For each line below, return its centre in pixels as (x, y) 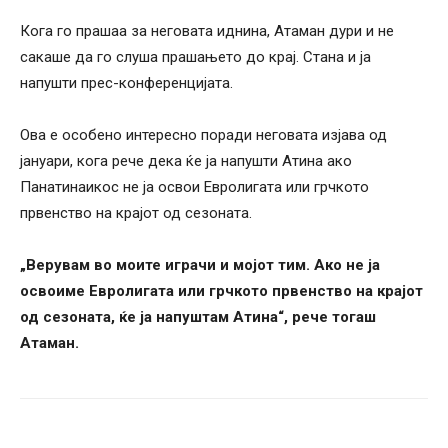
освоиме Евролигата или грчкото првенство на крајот (221, 290)
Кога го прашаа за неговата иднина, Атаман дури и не (207, 30)
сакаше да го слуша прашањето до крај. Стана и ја (195, 56)
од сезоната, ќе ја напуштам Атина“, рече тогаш (198, 316)
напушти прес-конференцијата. (126, 82)
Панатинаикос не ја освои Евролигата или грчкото (194, 186)
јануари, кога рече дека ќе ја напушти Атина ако (186, 160)
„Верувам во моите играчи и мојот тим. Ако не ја (200, 264)
